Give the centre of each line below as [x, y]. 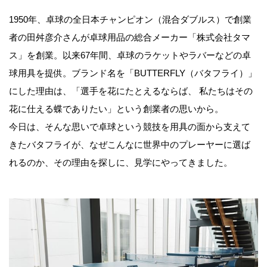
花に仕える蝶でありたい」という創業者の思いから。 [116, 109]
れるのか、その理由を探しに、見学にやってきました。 [121, 163]
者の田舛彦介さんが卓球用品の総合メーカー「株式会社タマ [130, 38]
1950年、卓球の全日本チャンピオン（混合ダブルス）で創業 [130, 20]
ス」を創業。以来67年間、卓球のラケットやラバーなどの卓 [130, 55]
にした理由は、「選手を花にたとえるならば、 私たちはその [131, 91]
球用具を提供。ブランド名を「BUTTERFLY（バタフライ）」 [133, 73]
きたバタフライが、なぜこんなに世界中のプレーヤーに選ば [130, 145]
